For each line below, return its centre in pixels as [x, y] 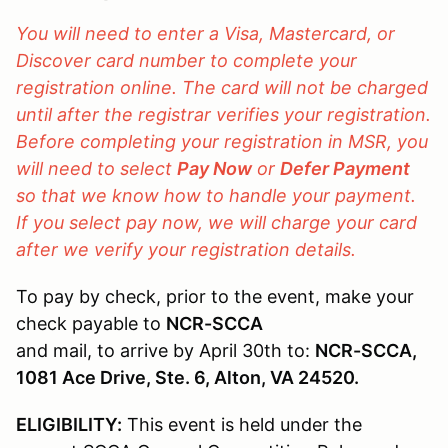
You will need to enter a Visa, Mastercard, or [205, 34]
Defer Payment [345, 169]
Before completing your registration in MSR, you [222, 142]
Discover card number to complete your [186, 61]
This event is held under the [242, 425]
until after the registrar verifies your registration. [223, 115]
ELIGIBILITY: [69, 425]
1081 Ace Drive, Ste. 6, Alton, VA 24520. [187, 378]
